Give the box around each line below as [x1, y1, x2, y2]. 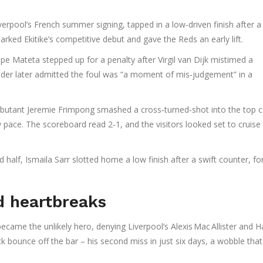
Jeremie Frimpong [27, 104, 95, 116]
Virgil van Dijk [158, 54, 208, 66]
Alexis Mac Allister [171, 221, 237, 232]
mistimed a [208, 54, 253, 66]
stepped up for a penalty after [40, 54, 158, 66]
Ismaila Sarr [25, 154, 70, 166]
